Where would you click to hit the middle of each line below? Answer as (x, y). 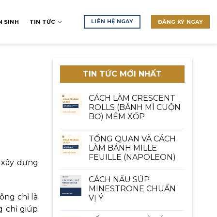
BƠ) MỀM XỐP (116, 116)
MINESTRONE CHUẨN (132, 189)
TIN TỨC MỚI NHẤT (122, 74)
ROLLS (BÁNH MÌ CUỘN (134, 107)
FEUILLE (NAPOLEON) (132, 157)
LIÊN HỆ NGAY (112, 22)
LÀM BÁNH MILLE (123, 148)
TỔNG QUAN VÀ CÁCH (132, 139)
